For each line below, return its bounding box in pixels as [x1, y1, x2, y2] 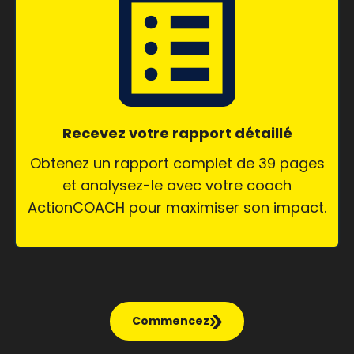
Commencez [132, 312, 209, 329]
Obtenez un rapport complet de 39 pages [29, 153, 325, 173]
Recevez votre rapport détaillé [62, 122, 292, 143]
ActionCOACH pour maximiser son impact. [28, 197, 326, 217]
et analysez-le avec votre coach [62, 175, 292, 195]
